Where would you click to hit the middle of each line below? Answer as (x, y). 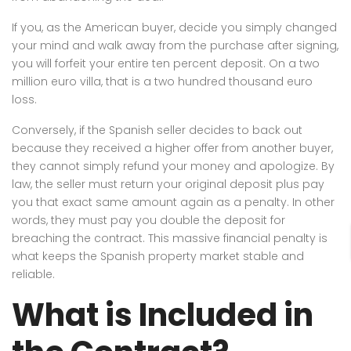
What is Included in (163, 315)
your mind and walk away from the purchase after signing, (175, 45)
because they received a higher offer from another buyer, (172, 148)
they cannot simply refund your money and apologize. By (173, 166)
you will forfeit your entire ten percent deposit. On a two (166, 63)
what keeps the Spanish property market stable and (158, 256)
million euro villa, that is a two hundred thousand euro (162, 81)
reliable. (33, 274)
